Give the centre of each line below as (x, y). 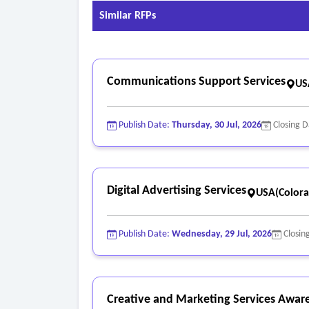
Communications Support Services (196, 82)
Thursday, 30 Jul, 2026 (217, 126)
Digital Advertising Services (177, 191)
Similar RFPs (128, 16)
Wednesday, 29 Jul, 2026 (222, 235)
